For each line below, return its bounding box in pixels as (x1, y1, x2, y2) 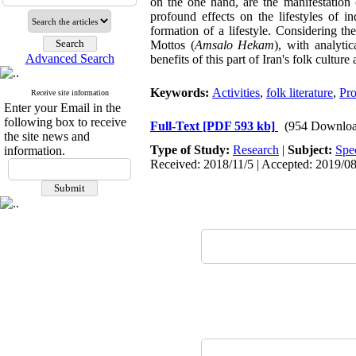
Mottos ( (150, 38, 195, 52)
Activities (212, 86, 260, 99)
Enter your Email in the (4, 101, 121, 114)
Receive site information (30, 88, 109, 97)
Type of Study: (150, 143, 233, 157)
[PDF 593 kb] (203, 119, 275, 133)
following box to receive (4, 115, 126, 129)
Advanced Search (25, 52, 114, 65)
